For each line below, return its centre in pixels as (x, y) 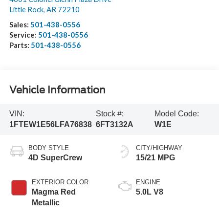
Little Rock (26, 10)
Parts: (20, 45)
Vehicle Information (57, 90)
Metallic (45, 203)
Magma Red (54, 192)
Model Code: (177, 114)
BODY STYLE (48, 148)
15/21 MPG (155, 158)
